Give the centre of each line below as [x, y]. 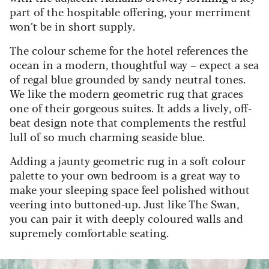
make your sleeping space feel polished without [130, 189]
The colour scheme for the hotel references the [129, 50]
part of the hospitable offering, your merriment [130, 11]
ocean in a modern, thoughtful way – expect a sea [134, 64]
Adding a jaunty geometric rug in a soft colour [128, 160]
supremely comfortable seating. [89, 232]
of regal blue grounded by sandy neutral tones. [128, 78]
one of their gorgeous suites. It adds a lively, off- [131, 107]
